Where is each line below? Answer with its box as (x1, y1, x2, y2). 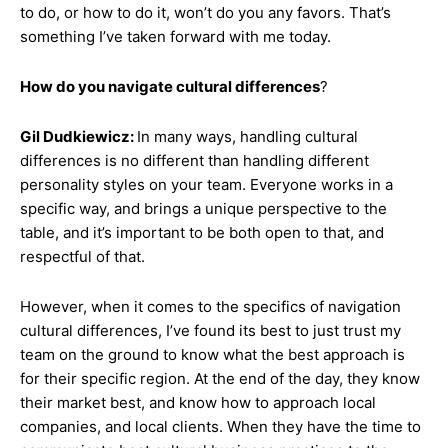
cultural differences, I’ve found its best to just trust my (20, 321, 401, 340)
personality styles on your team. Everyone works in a (20, 175, 393, 194)
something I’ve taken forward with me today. (20, 27, 331, 46)
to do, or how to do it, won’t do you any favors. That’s (20, 3, 391, 22)
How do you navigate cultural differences (20, 77, 320, 96)
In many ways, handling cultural (137, 127, 358, 146)
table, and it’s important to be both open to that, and (20, 223, 384, 242)
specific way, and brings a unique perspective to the (20, 199, 387, 218)
